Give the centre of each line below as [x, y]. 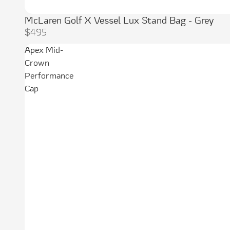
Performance [49, 76]
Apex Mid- [44, 50]
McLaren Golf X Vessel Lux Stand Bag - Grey [119, 20]
